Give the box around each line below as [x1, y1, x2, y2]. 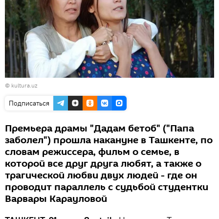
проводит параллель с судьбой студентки [5, 180, 208, 194]
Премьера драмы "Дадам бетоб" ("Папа [5, 121, 194, 135]
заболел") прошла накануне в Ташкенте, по [5, 133, 213, 147]
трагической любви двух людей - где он [5, 168, 197, 182]
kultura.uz [11, 81, 37, 89]
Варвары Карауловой [5, 192, 107, 206]
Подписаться [9, 98, 49, 108]
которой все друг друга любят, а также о [5, 156, 201, 171]
